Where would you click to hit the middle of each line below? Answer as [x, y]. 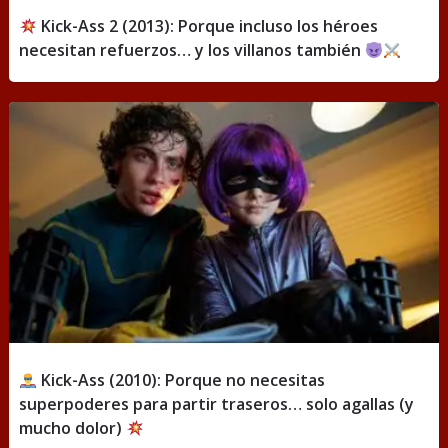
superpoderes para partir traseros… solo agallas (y [216, 404]
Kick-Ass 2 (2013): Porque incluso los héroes [208, 25]
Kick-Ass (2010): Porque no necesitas [181, 380]
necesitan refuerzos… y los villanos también [191, 49]
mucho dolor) [72, 428]
